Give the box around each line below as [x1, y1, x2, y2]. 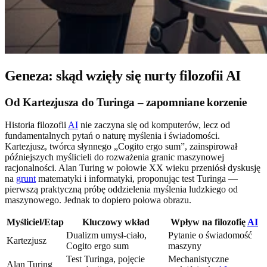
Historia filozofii [5, 120, 68, 131]
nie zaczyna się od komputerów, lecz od [78, 120, 230, 131]
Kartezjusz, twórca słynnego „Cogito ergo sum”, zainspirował [5, 141, 237, 152]
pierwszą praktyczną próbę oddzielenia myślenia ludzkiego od [5, 184, 238, 195]
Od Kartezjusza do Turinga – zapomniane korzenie [5, 95, 247, 108]
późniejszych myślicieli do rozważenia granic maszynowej [5, 152, 224, 163]
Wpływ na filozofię [170, 217, 247, 228]
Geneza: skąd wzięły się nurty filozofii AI [5, 67, 241, 83]
